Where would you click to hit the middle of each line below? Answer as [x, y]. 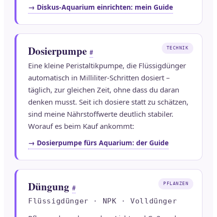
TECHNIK [177, 48]
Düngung [49, 187]
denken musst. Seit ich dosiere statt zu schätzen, [108, 102]
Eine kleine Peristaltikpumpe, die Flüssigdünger [107, 66]
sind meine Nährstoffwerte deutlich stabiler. [101, 114]
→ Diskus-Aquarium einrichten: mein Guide [101, 7]
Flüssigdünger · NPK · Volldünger [103, 201]
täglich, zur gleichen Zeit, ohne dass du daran [104, 90]
